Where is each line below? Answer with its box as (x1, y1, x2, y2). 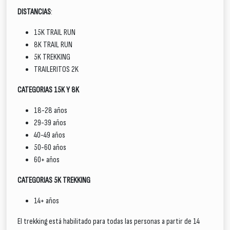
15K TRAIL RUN (34, 28, 75, 37)
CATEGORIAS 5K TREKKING (17, 176, 90, 185)
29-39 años (34, 118, 66, 128)
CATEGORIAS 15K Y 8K (17, 85, 79, 95)
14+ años (34, 196, 59, 206)
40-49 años (34, 130, 65, 140)
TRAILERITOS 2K (34, 65, 79, 74)
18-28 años (34, 106, 67, 116)
